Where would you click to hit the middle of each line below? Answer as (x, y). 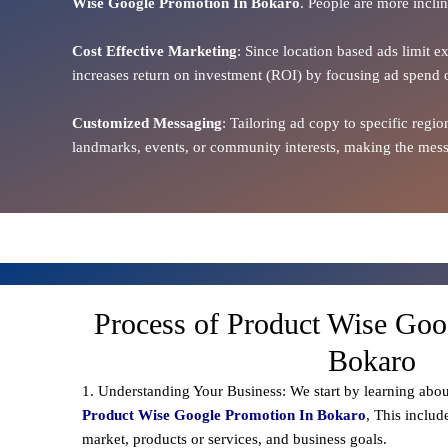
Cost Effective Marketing (154, 50)
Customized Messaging (147, 122)
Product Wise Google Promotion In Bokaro (224, 414)
